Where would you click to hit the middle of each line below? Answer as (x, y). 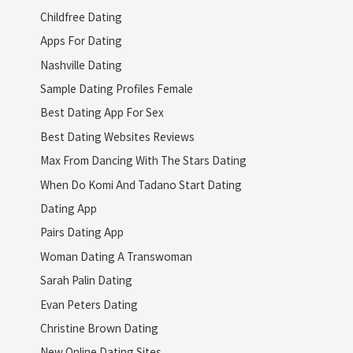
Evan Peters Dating (89, 304)
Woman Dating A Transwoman (116, 256)
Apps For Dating (81, 41)
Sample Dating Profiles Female (116, 88)
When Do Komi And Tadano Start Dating (141, 184)
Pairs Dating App (82, 232)
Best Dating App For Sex (102, 112)
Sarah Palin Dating (86, 280)
